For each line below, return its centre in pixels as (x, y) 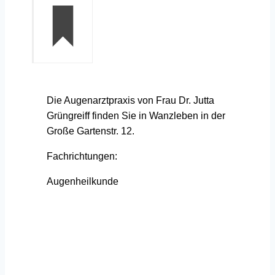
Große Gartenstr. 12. (91, 131)
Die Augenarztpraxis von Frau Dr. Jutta (130, 100)
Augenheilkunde (83, 181)
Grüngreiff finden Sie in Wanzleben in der (136, 115)
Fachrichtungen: (82, 156)
